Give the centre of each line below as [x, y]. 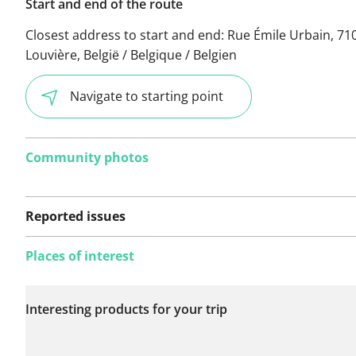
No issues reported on [112, 298]
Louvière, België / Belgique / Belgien [131, 54]
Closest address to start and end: [126, 35]
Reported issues [75, 216]
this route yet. [86, 318]
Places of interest [80, 255]
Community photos [87, 157]
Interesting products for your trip [126, 309]
